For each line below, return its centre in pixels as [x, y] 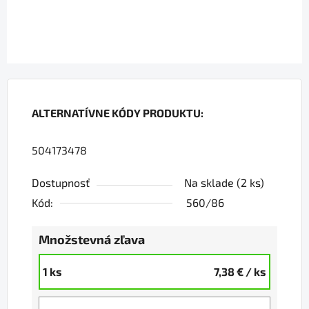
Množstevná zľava [92, 240]
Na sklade [210, 183]
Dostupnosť [61, 183]
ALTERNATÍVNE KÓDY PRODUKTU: [118, 113]
